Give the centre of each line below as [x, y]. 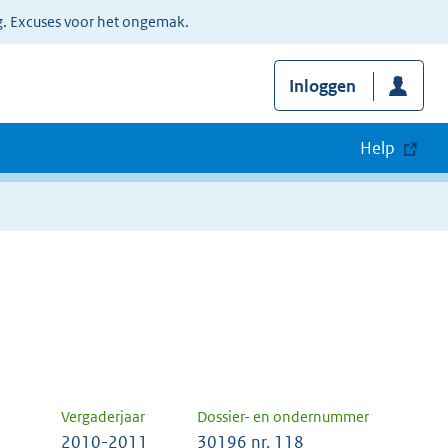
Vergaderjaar [103, 417]
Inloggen [322, 86]
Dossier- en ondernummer [283, 417]
